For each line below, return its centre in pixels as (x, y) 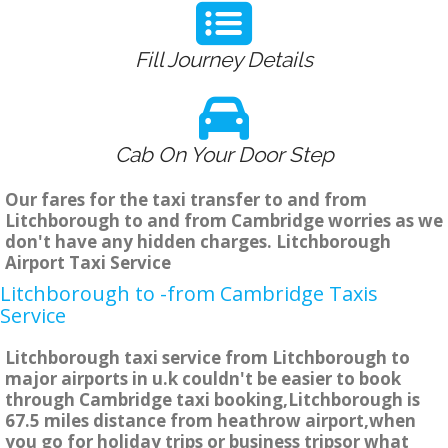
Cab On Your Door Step (224, 155)
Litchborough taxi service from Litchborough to (207, 358)
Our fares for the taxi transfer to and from (186, 200)
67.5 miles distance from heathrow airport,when (210, 421)
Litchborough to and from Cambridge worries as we (224, 221)
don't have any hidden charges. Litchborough (198, 242)
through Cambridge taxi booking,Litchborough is (212, 400)
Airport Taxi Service (88, 263)
